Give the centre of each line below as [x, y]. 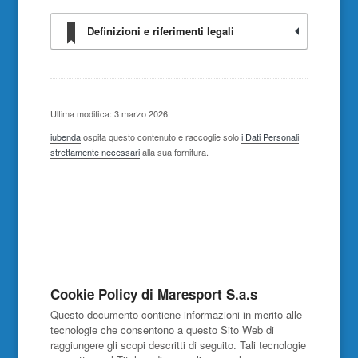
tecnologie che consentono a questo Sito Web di [162, 330]
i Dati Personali [270, 137]
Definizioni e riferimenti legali [160, 31]
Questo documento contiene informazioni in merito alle [176, 314]
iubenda [65, 137]
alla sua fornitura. [174, 152]
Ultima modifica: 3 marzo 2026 [109, 113]
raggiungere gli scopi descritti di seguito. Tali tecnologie [178, 345]
